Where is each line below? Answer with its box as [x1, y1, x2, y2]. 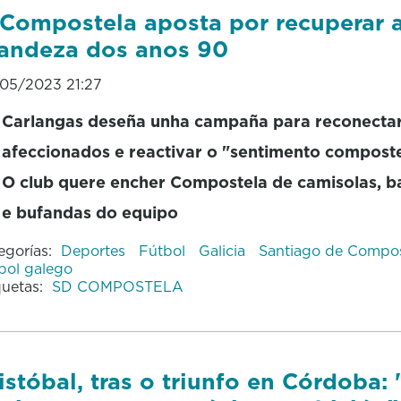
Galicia [198, 240, 250, 260]
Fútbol [138, 240, 190, 260]
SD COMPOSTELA [51, 276, 183, 296]
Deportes [60, 240, 130, 260]
